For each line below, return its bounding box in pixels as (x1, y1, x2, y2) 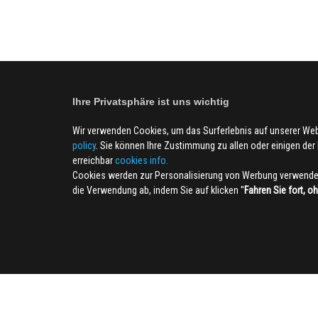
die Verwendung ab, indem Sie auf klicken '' (72, 185, 244, 196)
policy (72, 140, 96, 151)
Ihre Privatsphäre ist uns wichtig (72, 96, 229, 107)
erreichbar (72, 155, 115, 166)
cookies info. (115, 155, 168, 166)
